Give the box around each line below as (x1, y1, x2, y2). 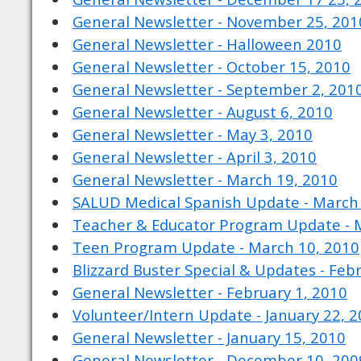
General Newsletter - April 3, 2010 (73, 147, 317, 167)
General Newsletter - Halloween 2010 (73, 34, 342, 54)
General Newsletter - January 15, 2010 (73, 327, 346, 347)
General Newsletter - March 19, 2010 (73, 169, 338, 189)
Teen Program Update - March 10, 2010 (73, 237, 359, 257)
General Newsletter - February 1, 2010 (73, 282, 347, 302)
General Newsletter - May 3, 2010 (73, 124, 313, 144)
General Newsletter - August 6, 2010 (73, 102, 333, 122)
